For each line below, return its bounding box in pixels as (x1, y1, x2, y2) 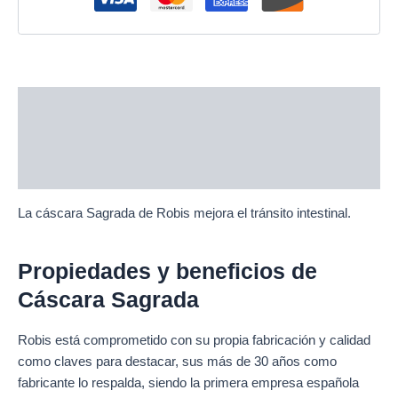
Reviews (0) (18, 165, 90, 180)
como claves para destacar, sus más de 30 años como (18, 354, 337, 369)
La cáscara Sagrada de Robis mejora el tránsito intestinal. (18, 205, 351, 220)
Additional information (18, 131, 157, 146)
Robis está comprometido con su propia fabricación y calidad (18, 332, 370, 347)
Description (18, 96, 90, 111)
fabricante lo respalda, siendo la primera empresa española (18, 375, 359, 390)
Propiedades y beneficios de (18, 259, 317, 284)
